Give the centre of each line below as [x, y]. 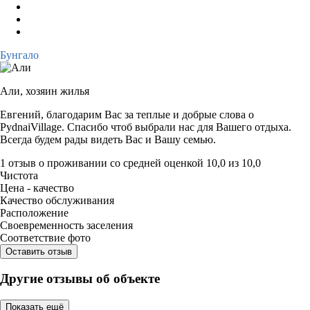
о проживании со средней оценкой [122, 163]
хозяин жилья [57, 91]
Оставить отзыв [39, 251]
